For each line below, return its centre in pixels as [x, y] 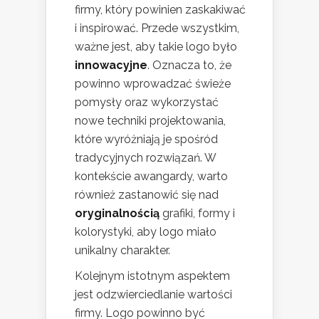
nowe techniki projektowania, [150, 120]
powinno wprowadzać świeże [153, 83]
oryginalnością [117, 213]
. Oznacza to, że [189, 65]
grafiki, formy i [197, 213]
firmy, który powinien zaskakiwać [160, 9]
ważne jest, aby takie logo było [156, 46]
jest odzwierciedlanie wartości [153, 294]
